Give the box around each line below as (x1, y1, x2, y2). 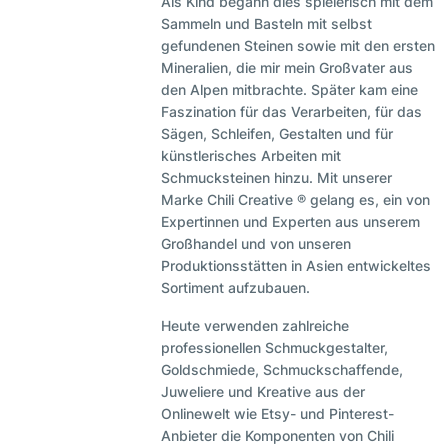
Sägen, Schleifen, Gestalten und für (161, 125, 394, 143)
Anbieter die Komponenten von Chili (161, 427, 395, 445)
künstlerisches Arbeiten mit (161, 147, 342, 165)
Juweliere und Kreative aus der (161, 383, 366, 401)
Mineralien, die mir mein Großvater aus (161, 59, 414, 77)
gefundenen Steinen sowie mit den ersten (161, 37, 436, 55)
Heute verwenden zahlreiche (161, 317, 350, 335)
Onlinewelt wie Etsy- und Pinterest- (161, 405, 395, 423)
